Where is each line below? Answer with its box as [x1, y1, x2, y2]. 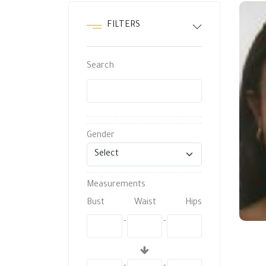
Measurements [87, 180, 146, 190]
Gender [87, 131, 115, 141]
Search [87, 62, 115, 71]
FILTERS [107, 21, 141, 30]
